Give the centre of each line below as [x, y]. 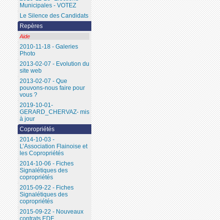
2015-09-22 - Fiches [46, 188]
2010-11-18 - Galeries [49, 47]
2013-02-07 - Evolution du [54, 64]
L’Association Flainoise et [53, 147]
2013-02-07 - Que [43, 81]
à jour [27, 119]
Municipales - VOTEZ [48, 6]
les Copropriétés [41, 153]
